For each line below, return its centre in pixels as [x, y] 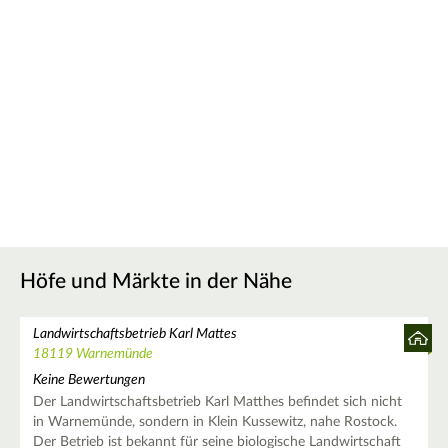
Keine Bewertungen [88, 379]
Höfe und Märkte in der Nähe [156, 282]
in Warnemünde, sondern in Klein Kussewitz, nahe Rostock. [214, 421]
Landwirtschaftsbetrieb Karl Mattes [134, 334]
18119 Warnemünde [92, 354]
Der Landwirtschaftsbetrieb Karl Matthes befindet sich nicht [217, 401]
